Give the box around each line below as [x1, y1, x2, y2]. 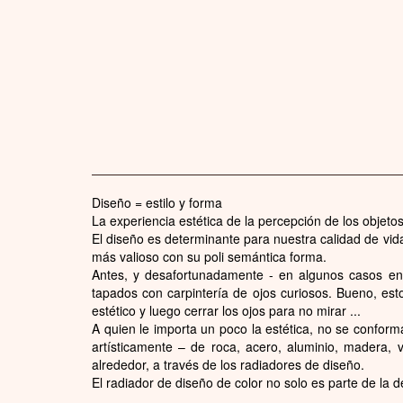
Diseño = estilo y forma [92, 193, 222, 211]
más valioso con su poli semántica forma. [92, 246, 327, 265]
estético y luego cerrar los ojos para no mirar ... [92, 300, 361, 319]
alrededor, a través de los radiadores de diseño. [92, 354, 364, 373]
